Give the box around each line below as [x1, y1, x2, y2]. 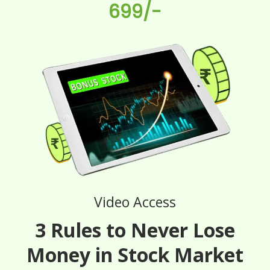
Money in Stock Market [27, 242, 243, 268]
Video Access [94, 192, 176, 212]
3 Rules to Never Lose [35, 217, 235, 243]
